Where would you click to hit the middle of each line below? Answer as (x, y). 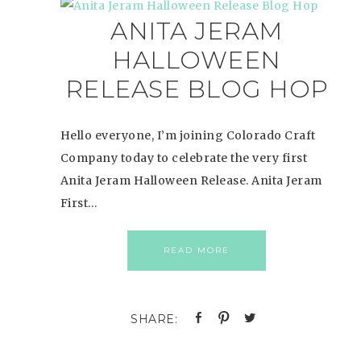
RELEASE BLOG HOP (197, 89)
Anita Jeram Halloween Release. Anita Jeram (191, 180)
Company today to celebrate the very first (183, 158)
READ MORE (197, 250)
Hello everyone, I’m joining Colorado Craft (188, 135)
